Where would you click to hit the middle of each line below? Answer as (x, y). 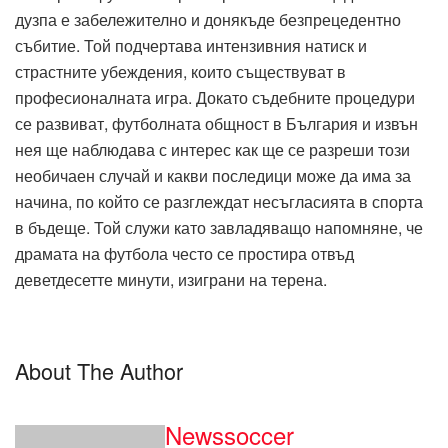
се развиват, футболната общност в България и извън (216, 123)
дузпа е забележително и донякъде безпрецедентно (208, 19)
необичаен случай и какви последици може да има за (213, 175)
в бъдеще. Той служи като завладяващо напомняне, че (219, 227)
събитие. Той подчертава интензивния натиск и (191, 45)
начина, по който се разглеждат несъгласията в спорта (219, 201)
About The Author (99, 371)
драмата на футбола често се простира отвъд (184, 253)
